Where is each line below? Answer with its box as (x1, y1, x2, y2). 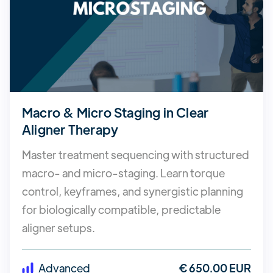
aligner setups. (22, 221, 95, 235)
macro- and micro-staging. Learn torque (22, 166, 225, 180)
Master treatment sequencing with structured (22, 147, 249, 162)
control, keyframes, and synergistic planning (22, 184, 243, 199)
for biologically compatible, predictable (22, 202, 221, 217)
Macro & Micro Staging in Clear (22, 104, 209, 121)
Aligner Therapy (22, 121, 119, 138)
